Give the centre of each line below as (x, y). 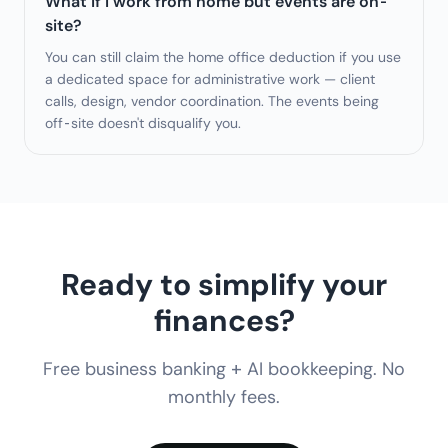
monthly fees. (224, 397)
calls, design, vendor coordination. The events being (212, 101)
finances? (224, 320)
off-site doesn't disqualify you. (143, 123)
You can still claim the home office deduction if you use (223, 57)
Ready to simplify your (224, 284)
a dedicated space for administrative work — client (210, 79)
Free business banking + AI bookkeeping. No (224, 369)
